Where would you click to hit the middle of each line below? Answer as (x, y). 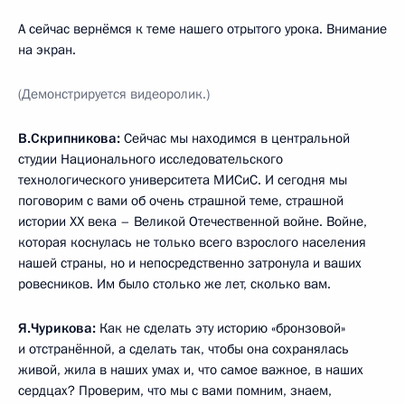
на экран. (47, 49)
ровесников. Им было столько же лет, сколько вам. (174, 283)
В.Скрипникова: (69, 138)
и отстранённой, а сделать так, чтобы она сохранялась (184, 348)
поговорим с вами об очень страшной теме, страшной (181, 200)
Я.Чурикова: (57, 328)
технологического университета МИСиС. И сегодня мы (183, 179)
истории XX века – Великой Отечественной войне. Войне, (193, 221)
